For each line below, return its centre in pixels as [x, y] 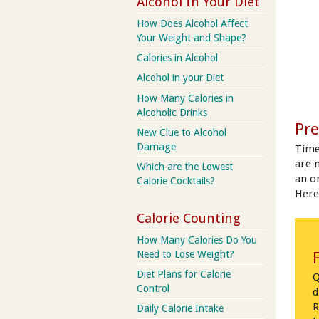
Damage [156, 146]
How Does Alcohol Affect [192, 24]
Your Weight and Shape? [192, 38]
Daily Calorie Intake [180, 309]
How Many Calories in [185, 98]
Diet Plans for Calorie [184, 274]
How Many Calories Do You [197, 240]
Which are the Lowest [185, 166]
